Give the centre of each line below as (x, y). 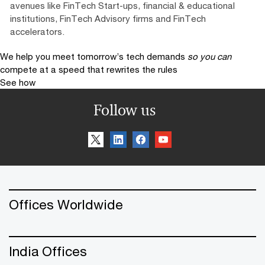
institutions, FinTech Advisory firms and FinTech (108, 18)
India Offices (48, 251)
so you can (209, 56)
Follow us (124, 110)
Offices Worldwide (66, 204)
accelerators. (37, 31)
